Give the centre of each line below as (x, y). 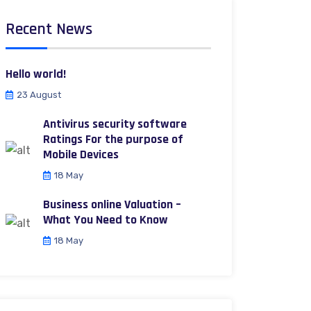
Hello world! (36, 74)
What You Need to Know (106, 219)
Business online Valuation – (112, 204)
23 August (39, 94)
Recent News (49, 29)
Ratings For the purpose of (113, 139)
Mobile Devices (81, 154)
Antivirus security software (115, 124)
